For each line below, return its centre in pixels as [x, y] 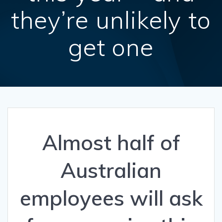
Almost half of [111, 143]
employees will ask [111, 198]
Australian [111, 170]
